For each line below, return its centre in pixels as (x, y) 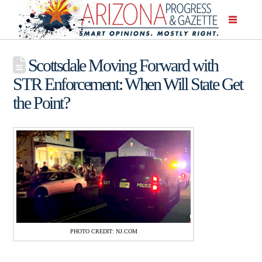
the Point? (41, 102)
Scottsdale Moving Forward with (121, 65)
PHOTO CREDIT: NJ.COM (104, 231)
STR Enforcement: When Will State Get (128, 84)
